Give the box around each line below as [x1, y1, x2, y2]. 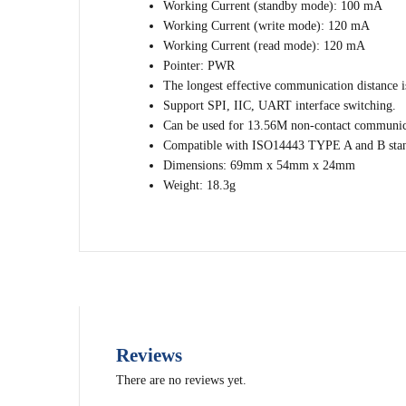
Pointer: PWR [163, 59, 236, 72]
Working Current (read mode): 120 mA [163, 39, 366, 53]
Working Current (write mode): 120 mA [163, 19, 371, 33]
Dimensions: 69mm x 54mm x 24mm [163, 159, 356, 172]
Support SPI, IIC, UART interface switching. [163, 99, 397, 112]
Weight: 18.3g [163, 179, 237, 192]
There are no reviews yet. [116, 373, 246, 387]
